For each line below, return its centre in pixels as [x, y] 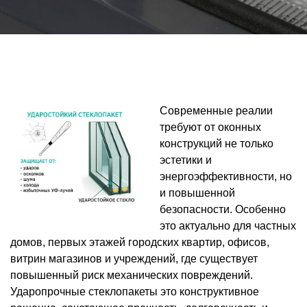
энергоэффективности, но [226, 176]
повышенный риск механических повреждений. [132, 275]
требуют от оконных [210, 127]
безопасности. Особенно [223, 209]
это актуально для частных [228, 226]
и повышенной [197, 193]
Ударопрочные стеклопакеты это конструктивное [135, 292]
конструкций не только [217, 144]
